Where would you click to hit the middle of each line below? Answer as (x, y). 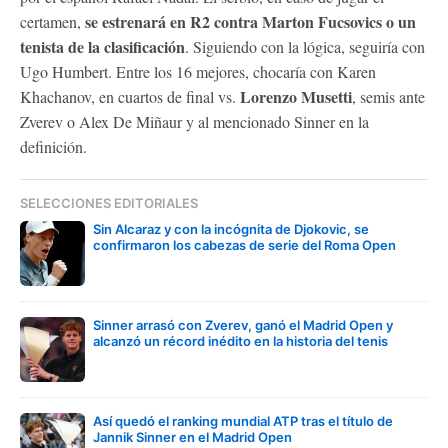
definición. (53, 146)
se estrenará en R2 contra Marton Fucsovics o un (250, 21)
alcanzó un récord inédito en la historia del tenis (240, 340)
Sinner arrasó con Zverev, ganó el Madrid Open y (243, 324)
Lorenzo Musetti (296, 96)
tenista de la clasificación (102, 46)
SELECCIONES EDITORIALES (109, 202)
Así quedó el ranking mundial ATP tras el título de (243, 420)
